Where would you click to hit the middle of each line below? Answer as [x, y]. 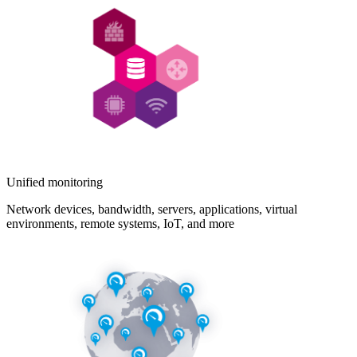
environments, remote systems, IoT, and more [120, 224]
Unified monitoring [55, 182]
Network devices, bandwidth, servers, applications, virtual [152, 210]
